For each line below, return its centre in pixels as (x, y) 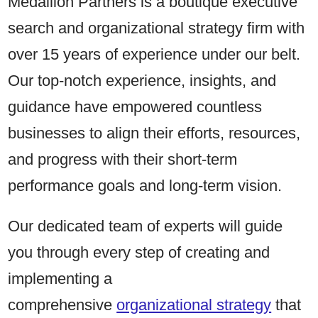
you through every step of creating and (139, 252)
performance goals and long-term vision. (145, 185)
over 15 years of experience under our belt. (154, 54)
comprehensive (62, 305)
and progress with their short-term (123, 159)
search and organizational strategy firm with (157, 28)
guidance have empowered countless (135, 106)
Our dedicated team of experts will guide (146, 226)
